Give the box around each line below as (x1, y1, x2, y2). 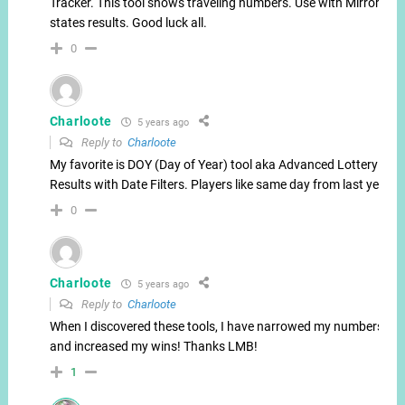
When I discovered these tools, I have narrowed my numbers (49, 319, 383, 334)
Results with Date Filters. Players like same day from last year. (49, 177, 393, 193)
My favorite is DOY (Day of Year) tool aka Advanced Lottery (49, 157, 378, 173)
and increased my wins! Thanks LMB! (49, 339, 258, 354)
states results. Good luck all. (49, 15, 207, 31)
